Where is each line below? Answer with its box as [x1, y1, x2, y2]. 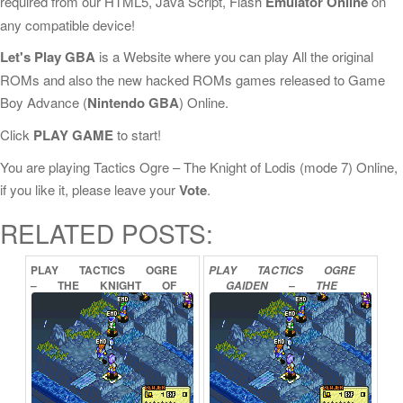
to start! [113, 125, 161, 144]
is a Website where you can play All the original [95, 47, 373, 66]
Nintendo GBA [87, 93, 179, 112]
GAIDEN [226, 278, 271, 293]
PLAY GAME [33, 125, 113, 145]
